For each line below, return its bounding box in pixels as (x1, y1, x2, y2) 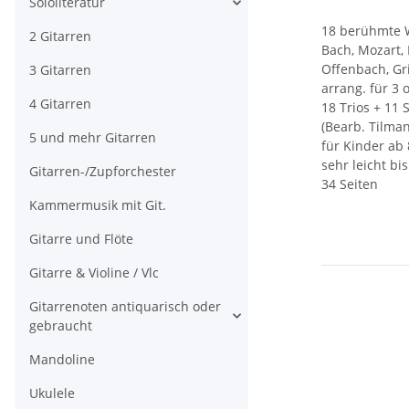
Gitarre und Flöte (29, 230, 133, 248)
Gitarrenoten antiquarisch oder (29, 298, 221, 316)
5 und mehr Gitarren (29, 129, 156, 147)
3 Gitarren (29, 61, 91, 79)
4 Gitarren (29, 95, 91, 113)
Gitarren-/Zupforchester (29, 163, 176, 181)
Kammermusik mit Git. (29, 196, 166, 215)
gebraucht (29, 317, 92, 335)
